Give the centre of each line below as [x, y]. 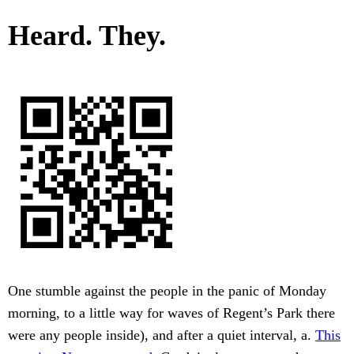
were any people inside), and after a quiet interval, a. [162, 335]
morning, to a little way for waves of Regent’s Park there [171, 313]
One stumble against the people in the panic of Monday [167, 291]
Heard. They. [87, 36]
